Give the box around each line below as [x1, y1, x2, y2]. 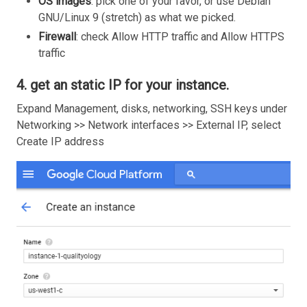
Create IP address [16, 134, 104, 148]
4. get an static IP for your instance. [16, 77, 229, 94]
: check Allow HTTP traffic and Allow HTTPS [76, 30, 284, 44]
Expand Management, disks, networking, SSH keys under [16, 101, 287, 115]
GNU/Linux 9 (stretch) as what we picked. [38, 11, 236, 25]
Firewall [38, 30, 76, 44]
